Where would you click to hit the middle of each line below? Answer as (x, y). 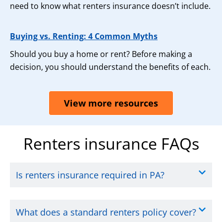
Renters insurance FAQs (111, 143)
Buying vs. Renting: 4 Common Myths (84, 36)
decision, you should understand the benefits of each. (110, 67)
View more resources (111, 103)
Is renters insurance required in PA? (90, 175)
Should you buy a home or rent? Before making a (101, 54)
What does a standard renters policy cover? (106, 212)
